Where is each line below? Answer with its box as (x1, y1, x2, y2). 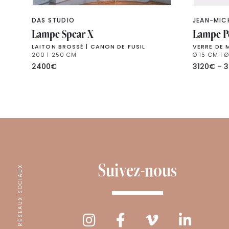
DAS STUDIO (32, 16, 75, 25)
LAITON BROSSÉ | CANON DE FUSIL (32, 42, 145, 51)
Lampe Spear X (32, 26, 94, 41)
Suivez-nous (98, 156, 177, 182)
